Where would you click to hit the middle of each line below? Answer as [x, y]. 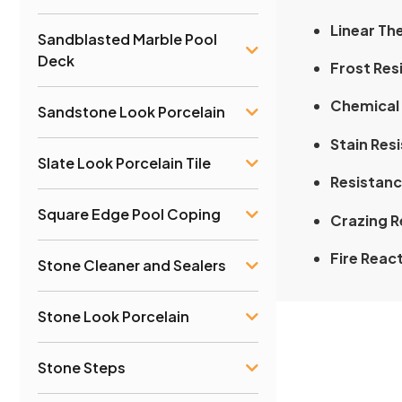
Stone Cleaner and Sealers [132, 265]
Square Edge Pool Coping [129, 214]
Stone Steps [82, 367]
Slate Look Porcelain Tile [124, 162]
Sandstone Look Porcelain [131, 111]
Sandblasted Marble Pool [127, 39]
